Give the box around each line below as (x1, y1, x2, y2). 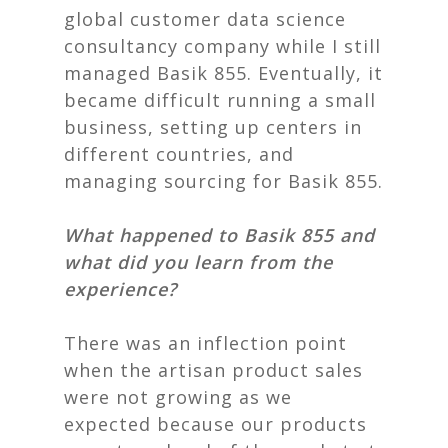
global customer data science (64, 7, 346, 31)
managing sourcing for (64, 169, 288, 193)
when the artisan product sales (64, 358, 363, 382)
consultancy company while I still (64, 34, 381, 58)
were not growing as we (64, 385, 292, 409)
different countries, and (64, 142, 294, 166)
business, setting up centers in (64, 115, 362, 139)
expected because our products (64, 412, 367, 436)
